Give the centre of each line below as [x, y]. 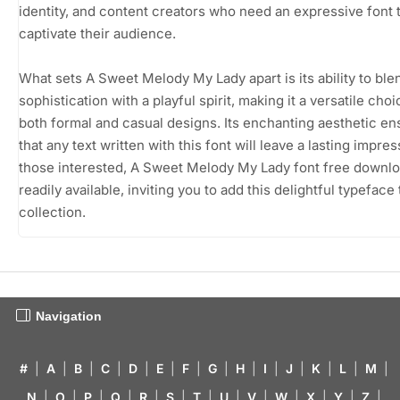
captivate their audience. [97, 33]
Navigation [69, 316]
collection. [52, 212]
